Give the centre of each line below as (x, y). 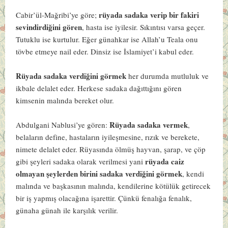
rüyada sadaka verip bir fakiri (149, 15)
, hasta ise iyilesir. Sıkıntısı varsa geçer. (144, 27)
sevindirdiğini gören (49, 27)
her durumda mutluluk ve (169, 76)
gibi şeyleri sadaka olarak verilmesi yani (81, 161)
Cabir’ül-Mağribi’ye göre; (58, 15)
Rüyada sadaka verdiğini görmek (72, 76)
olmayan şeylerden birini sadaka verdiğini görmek (99, 173)
